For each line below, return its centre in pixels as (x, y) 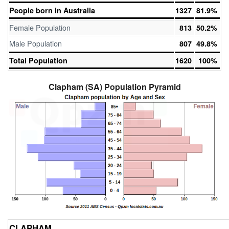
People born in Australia (52, 10)
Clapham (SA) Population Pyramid (114, 87)
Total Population (38, 60)
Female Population (40, 27)
